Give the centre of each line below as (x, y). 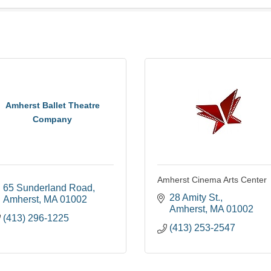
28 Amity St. (195, 198)
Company (52, 119)
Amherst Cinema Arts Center (212, 180)
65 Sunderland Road (48, 188)
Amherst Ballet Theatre (52, 105)
